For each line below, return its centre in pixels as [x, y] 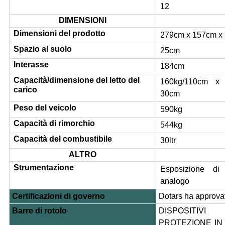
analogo [175, 181]
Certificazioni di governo [58, 196]
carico [25, 90]
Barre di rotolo [39, 211]
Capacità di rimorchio [54, 124]
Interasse [31, 65]
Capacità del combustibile [63, 139]
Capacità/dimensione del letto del [76, 80]
